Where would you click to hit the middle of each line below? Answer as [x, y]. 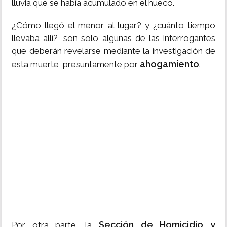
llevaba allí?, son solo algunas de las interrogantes [113, 38]
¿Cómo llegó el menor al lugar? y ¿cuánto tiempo [113, 26]
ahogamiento [169, 64]
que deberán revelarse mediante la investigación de [113, 51]
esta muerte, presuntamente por [76, 65]
